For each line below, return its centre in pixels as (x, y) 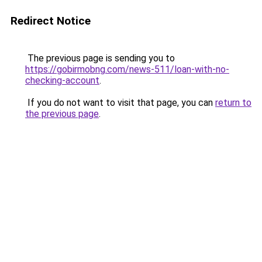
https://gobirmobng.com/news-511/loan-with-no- (127, 69)
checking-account (62, 80)
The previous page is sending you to (100, 58)
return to (233, 103)
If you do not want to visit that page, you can (120, 103)
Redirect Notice (51, 21)
